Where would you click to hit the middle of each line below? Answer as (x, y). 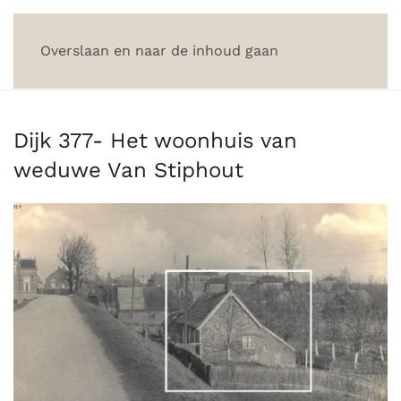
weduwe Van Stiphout (128, 170)
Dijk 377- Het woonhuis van (155, 141)
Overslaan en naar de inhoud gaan (159, 51)
